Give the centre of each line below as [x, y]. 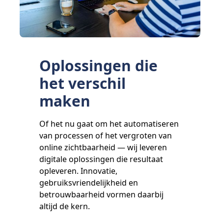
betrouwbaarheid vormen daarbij [101, 194]
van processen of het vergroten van [106, 135]
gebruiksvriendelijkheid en [89, 182]
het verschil [82, 83]
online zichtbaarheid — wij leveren [103, 147]
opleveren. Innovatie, [78, 171]
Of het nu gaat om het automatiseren [109, 124]
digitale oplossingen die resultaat [101, 159]
